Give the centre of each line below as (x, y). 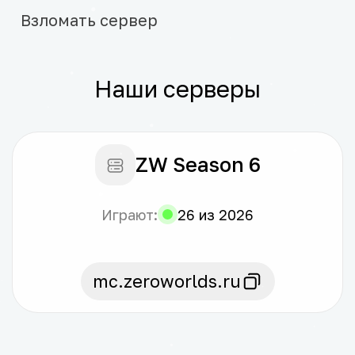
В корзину (99, 99)
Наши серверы (177, 89)
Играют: (130, 214)
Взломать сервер (89, 20)
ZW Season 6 (198, 165)
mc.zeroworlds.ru (166, 282)
